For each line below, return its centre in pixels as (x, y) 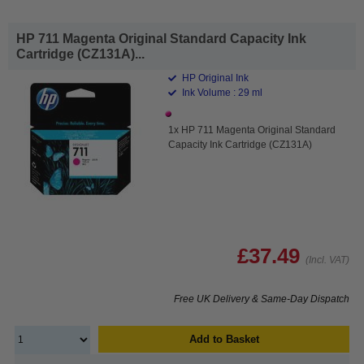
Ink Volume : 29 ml (221, 92)
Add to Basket (224, 339)
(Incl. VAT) (327, 260)
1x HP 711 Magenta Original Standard (252, 130)
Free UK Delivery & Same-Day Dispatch (262, 299)
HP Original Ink (214, 78)
